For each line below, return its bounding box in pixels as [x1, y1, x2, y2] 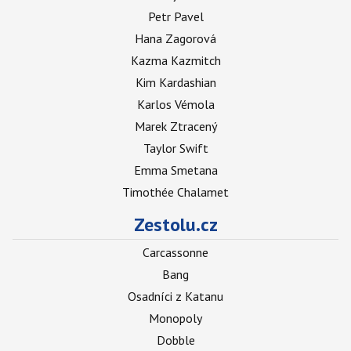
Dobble [156, 332, 195, 348]
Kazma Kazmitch [130, 52, 221, 68]
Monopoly [149, 310, 202, 326]
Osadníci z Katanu [128, 288, 223, 304]
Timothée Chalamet [122, 184, 229, 200]
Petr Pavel [147, 9, 204, 24]
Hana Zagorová [135, 31, 216, 46]
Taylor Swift [143, 140, 208, 156]
